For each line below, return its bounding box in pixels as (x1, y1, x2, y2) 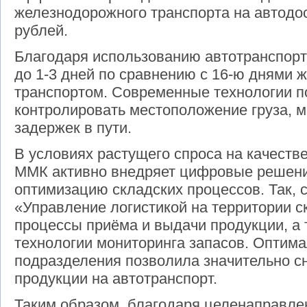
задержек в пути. (14, 119, 132, 137)
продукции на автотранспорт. (14, 270, 217, 288)
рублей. (14, 22, 68, 40)
